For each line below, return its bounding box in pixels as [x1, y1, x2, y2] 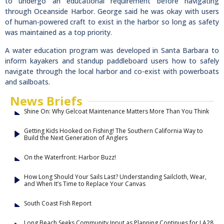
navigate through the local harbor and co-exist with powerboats [5, 66, 219, 76]
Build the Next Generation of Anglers [24, 133, 127, 142]
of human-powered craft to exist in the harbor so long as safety [5, 17, 219, 27]
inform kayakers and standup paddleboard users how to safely [5, 55, 219, 65]
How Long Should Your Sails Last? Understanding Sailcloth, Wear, [24, 172, 206, 181]
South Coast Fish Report [24, 199, 91, 208]
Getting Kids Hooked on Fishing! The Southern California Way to [24, 126, 203, 135]
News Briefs [10, 92, 82, 109]
